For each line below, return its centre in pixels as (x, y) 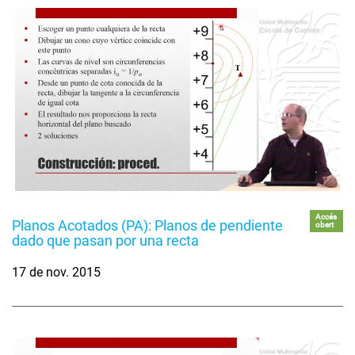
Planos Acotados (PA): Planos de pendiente (147, 226)
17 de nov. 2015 (56, 273)
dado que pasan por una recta (105, 241)
